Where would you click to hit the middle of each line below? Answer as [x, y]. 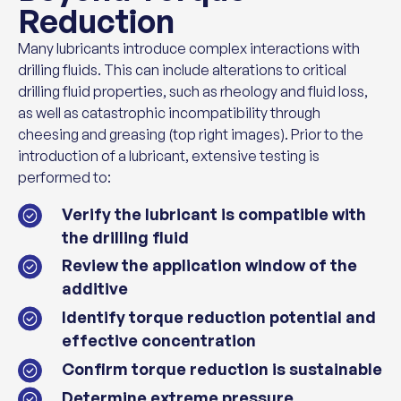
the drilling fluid [126, 238]
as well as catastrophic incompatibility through [169, 113]
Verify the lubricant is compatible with [214, 214]
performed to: [64, 178]
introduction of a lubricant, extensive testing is [169, 156]
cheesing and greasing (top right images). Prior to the [191, 135]
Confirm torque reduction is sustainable [222, 369]
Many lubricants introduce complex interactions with [189, 49]
